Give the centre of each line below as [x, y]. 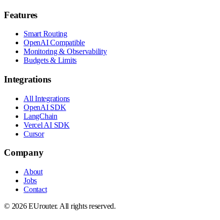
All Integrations [47, 98]
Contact [35, 190]
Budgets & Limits [50, 60]
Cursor [34, 134]
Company [24, 153]
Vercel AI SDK [47, 125]
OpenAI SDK [45, 107]
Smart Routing [45, 34]
